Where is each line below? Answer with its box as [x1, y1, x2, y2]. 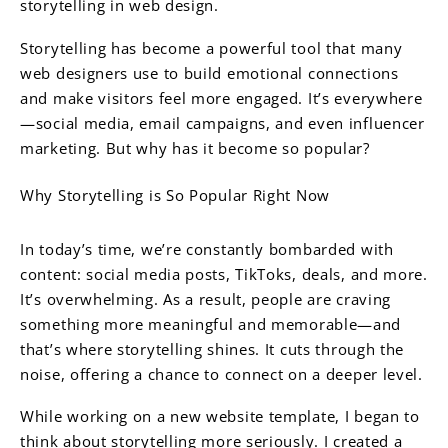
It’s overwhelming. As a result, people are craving [20, 288, 392, 309]
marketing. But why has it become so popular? [20, 137, 370, 158]
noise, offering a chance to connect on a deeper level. [20, 363, 423, 384]
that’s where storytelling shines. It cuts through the [20, 338, 405, 359]
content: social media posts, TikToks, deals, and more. [20, 263, 428, 284]
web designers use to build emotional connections [20, 62, 399, 83]
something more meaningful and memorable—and [20, 313, 402, 334]
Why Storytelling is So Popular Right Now [20, 184, 330, 205]
